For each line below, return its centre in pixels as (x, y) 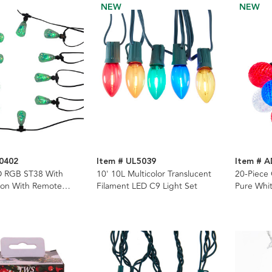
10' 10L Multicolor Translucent (154, 174)
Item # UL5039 (126, 161)
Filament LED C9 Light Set (147, 186)
